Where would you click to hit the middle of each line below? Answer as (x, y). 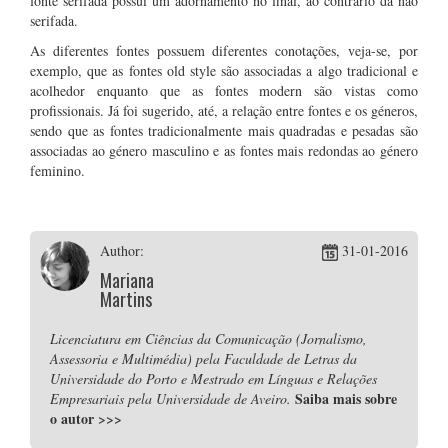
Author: (122, 250)
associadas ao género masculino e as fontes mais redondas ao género (224, 150)
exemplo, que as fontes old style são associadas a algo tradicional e (224, 70)
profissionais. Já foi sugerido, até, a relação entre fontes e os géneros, (224, 110)
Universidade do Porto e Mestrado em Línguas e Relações (213, 378)
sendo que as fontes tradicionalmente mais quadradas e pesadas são (224, 130)
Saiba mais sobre (346, 398)
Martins (126, 299)
